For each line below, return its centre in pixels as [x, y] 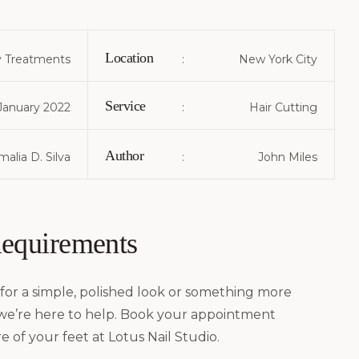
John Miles [287, 157]
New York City [278, 59]
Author [125, 155]
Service [125, 106]
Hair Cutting [283, 107]
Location [129, 58]
